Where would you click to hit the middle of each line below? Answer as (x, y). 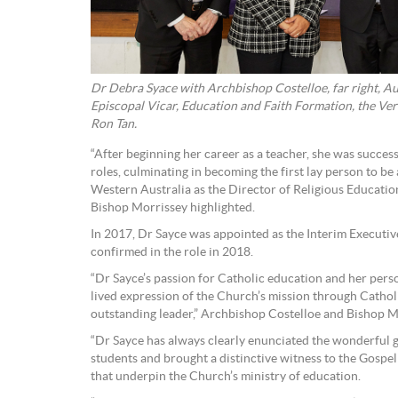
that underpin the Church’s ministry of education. (226, 377)
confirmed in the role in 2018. (172, 252)
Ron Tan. (114, 124)
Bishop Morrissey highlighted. (173, 208)
